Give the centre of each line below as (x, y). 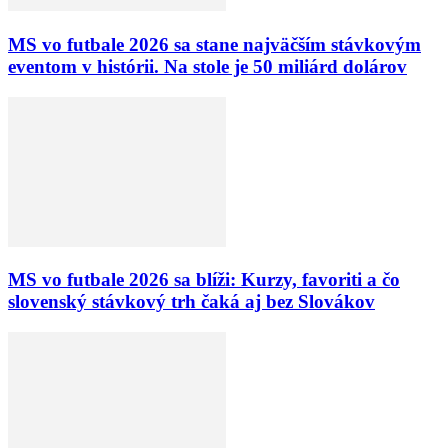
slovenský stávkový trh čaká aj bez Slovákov (191, 302)
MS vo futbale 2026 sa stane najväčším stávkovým (214, 44)
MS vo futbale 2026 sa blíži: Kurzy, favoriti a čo (204, 280)
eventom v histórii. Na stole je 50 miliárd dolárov (207, 66)
